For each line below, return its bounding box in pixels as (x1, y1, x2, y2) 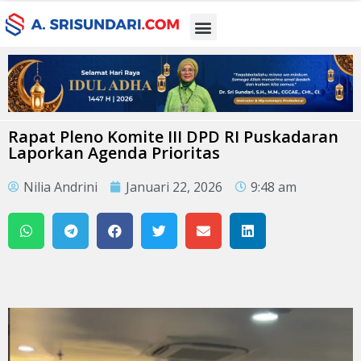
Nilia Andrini (23, 177, 98, 196)
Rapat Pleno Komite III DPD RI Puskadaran (8, 125, 338, 147)
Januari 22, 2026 (126, 177, 222, 196)
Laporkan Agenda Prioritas (8, 141, 220, 164)
